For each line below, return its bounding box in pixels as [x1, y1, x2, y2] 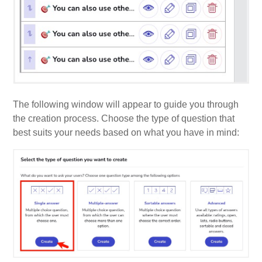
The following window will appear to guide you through [13, 99, 239, 109]
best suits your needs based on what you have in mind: [13, 127, 240, 137]
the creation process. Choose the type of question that [13, 113, 235, 123]
